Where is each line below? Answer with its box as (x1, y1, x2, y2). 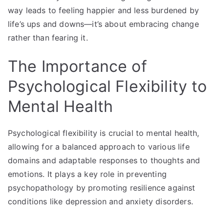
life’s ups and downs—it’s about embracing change (8, 19, 199, 29)
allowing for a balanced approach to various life (8, 141, 190, 152)
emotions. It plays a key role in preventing (8, 169, 167, 179)
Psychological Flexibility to (8, 76, 207, 96)
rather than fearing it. (8, 32, 88, 43)
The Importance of (8, 56, 147, 76)
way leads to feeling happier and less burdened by (8, 5, 199, 15)
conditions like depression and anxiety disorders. (8, 196, 193, 206)
